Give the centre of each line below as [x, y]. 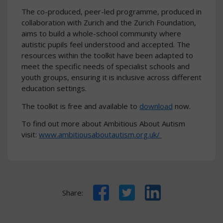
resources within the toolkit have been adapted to [107, 56]
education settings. [56, 88]
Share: [73, 192]
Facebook [110, 190]
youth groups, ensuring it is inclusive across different [111, 77]
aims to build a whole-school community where [101, 34]
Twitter [132, 190]
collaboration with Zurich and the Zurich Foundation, [109, 23]
